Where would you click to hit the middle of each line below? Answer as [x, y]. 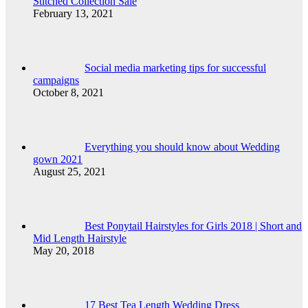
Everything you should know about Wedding [182, 147]
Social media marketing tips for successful [175, 68]
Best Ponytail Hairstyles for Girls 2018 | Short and [193, 226]
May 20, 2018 [64, 251]
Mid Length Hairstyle [80, 239]
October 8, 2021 [68, 93]
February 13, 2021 [73, 14]
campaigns [56, 80]
